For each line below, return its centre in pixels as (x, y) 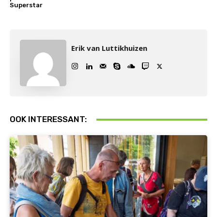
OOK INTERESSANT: (48, 119)
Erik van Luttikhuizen (109, 48)
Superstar (26, 5)
